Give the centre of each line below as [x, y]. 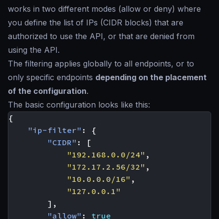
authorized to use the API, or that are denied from [101, 36]
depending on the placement [151, 77]
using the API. [34, 50]
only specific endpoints [52, 77]
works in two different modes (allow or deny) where [104, 9]
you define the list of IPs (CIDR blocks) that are [96, 22]
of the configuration [47, 91]
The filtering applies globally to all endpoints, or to [101, 64]
